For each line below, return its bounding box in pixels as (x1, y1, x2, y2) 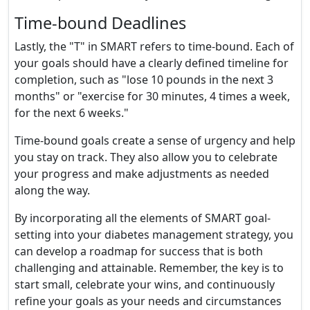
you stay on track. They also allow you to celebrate (15, 149, 277, 165)
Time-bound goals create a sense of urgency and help (15, 133, 295, 148)
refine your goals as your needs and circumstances (15, 293, 282, 309)
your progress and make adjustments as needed (15, 166, 269, 181)
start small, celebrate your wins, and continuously (15, 277, 275, 292)
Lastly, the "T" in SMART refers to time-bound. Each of (15, 39, 294, 54)
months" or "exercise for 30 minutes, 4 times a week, (15, 89, 290, 104)
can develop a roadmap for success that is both (15, 244, 263, 259)
